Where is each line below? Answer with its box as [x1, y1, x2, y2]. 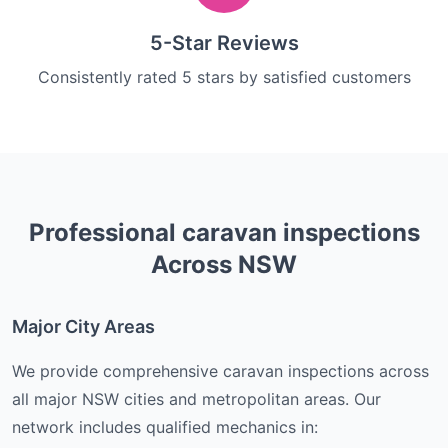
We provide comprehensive [12, 361, 223, 381]
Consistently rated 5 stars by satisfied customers [37, 67, 411, 87]
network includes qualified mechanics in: [12, 417, 318, 437]
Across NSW [151, 250, 297, 279]
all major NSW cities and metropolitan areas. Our [12, 389, 381, 409]
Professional [28, 218, 182, 247]
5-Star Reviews [149, 31, 299, 55]
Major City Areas [12, 316, 155, 337]
